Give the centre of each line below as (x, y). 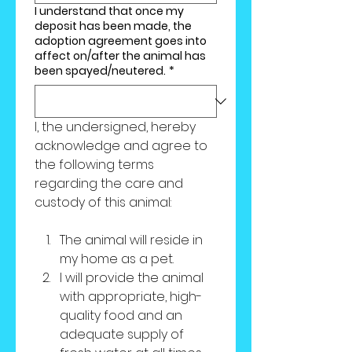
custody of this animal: (103, 202)
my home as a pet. (117, 259)
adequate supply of (122, 334)
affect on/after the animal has (120, 56)
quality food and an (121, 315)
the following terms (94, 165)
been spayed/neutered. (100, 71)
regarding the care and (109, 183)
